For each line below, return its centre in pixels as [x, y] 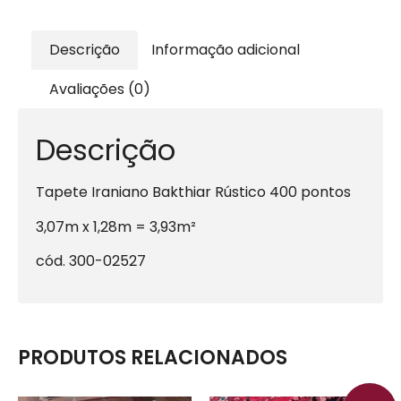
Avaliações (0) [100, 89]
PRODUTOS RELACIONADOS [153, 357]
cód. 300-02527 [91, 261]
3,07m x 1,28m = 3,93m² [116, 226]
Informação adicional [225, 50]
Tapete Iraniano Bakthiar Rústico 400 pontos [193, 192]
